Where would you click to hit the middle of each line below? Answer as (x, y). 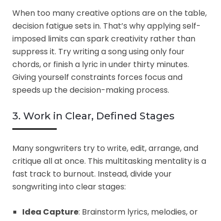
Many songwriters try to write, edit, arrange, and (105, 148)
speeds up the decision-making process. (91, 90)
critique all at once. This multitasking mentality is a (109, 161)
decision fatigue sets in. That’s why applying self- (107, 26)
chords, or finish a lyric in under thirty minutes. (101, 64)
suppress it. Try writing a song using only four (98, 51)
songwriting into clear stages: (69, 186)
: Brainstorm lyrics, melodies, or (138, 212)
